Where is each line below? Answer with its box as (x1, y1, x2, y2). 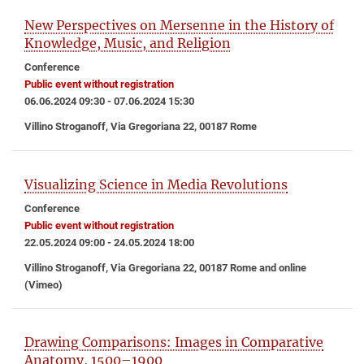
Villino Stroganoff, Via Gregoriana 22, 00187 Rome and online (24, 261, 306, 274)
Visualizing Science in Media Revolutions (24, 175, 288, 193)
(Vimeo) (24, 278, 63, 291)
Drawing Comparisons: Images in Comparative (24, 334, 323, 351)
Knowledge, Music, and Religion (24, 34, 231, 51)
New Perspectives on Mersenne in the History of (24, 16, 334, 33)
